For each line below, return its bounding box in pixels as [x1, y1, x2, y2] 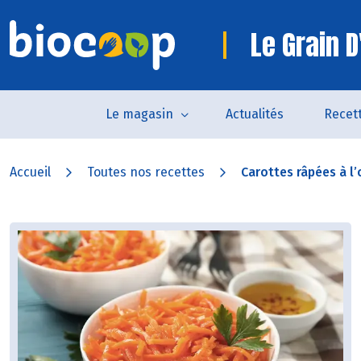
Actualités [225, 106, 284, 122]
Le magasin [105, 106, 173, 122]
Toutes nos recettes [87, 164, 205, 180]
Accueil [10, 164, 51, 180]
